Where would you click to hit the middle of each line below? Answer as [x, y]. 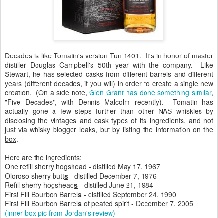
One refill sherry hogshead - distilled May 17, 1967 [82, 166]
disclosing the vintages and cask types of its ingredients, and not [109, 120]
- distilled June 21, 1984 [116, 185]
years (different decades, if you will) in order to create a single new [109, 83]
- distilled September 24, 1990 [129, 194]
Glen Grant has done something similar [150, 92]
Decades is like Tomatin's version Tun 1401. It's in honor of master [109, 55]
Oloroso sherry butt [35, 175]
